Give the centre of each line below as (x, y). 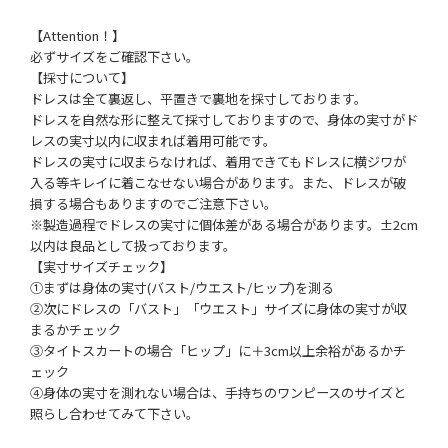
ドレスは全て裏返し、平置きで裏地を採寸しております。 (198, 98)
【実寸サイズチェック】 (101, 266)
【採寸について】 (81, 77)
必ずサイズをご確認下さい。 (114, 56)
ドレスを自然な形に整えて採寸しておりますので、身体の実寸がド (223, 119)
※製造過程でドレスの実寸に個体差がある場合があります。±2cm (223, 224)
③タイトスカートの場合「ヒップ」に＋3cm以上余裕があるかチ (217, 350)
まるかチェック (75, 329)
